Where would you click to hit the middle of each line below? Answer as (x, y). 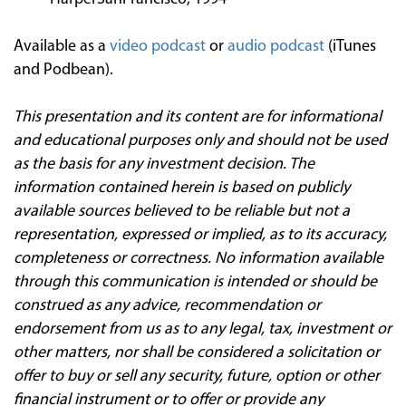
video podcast (158, 46)
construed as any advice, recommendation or (167, 305)
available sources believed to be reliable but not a (182, 211)
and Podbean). (63, 70)
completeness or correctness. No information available (198, 258)
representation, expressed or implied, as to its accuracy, (200, 235)
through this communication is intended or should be (195, 282)
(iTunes (350, 46)
